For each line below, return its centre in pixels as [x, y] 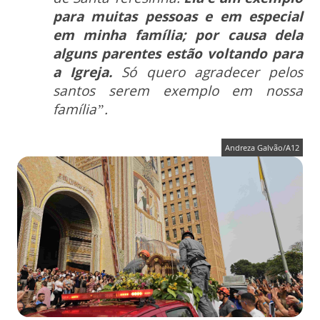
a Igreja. [83, 72]
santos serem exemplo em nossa [178, 90]
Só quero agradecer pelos [208, 72]
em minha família [117, 35]
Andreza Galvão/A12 [262, 147]
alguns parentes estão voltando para [178, 53]
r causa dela [258, 35]
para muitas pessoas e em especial [178, 16]
